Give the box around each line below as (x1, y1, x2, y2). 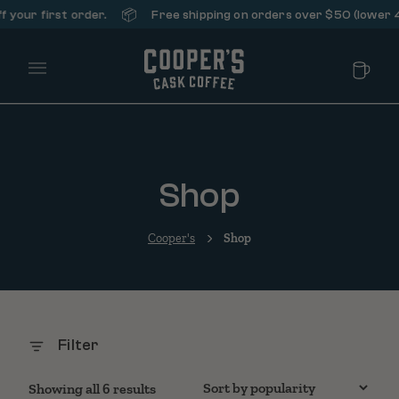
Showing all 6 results (28, 380, 156, 397)
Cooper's (148, 231, 195, 246)
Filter (55, 336, 99, 354)
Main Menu (37, 69, 107, 86)
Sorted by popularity (155, 379, 282, 396)
